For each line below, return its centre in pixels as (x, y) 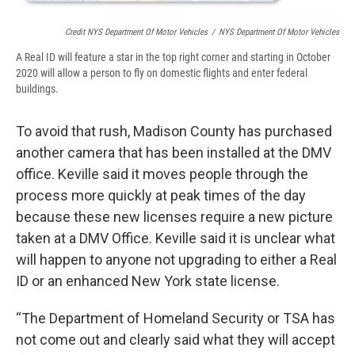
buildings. (37, 89)
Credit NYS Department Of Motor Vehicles (136, 32)
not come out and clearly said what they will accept (176, 340)
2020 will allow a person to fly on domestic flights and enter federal (162, 73)
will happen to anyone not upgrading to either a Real (176, 260)
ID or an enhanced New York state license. (148, 281)
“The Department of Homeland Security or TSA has (176, 319)
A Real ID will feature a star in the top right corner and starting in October (173, 57)
